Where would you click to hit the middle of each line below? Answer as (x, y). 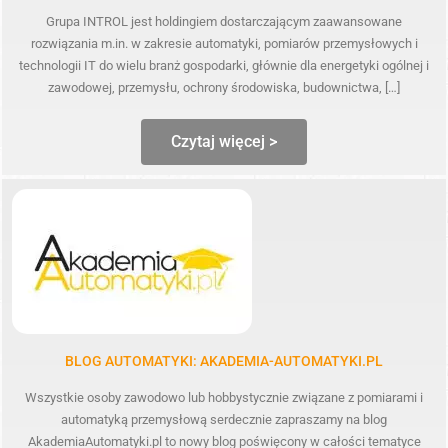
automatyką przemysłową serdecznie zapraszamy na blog (224, 419)
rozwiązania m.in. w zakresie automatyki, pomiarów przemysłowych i (224, 43)
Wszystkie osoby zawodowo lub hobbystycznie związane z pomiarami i (224, 397)
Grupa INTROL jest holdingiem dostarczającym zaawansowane (224, 21)
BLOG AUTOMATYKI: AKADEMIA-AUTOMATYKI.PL (224, 360)
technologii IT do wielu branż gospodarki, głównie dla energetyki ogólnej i (224, 65)
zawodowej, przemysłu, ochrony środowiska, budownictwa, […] (224, 87)
